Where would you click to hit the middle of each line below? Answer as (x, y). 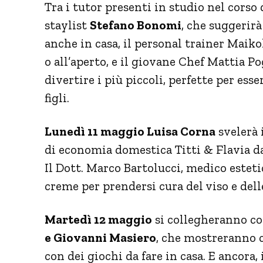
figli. (57, 97)
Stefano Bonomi (136, 25)
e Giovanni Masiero (100, 237)
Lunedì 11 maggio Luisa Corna (130, 131)
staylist (67, 25)
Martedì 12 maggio (98, 219)
